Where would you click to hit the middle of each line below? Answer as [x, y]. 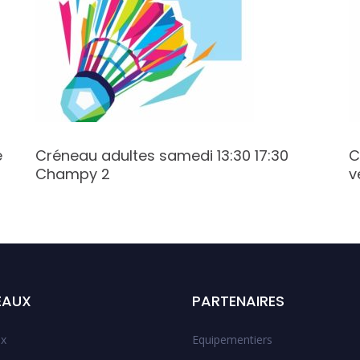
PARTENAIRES [239, 301]
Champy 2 [73, 174]
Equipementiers [233, 340]
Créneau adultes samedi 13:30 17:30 [162, 156]
